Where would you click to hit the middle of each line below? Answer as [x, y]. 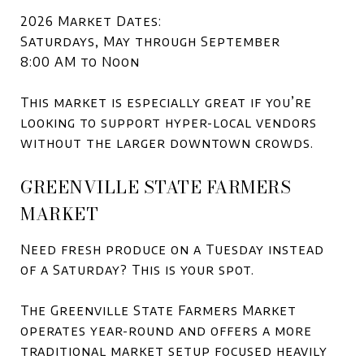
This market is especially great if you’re [166, 102]
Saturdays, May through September [150, 41]
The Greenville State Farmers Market [158, 310]
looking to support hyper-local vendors [169, 123]
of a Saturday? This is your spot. [137, 270]
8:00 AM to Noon [80, 62]
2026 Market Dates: [91, 21]
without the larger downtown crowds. [167, 143]
